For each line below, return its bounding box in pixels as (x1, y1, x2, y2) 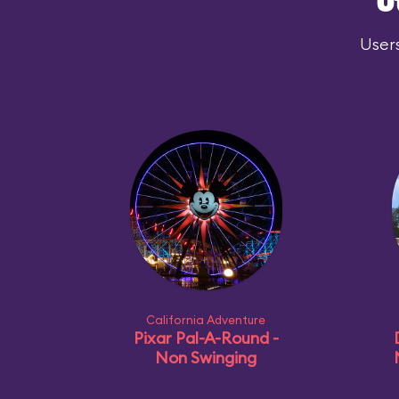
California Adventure (146, 313, 265, 327)
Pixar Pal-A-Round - (133, 328, 279, 348)
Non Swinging (155, 347, 256, 368)
